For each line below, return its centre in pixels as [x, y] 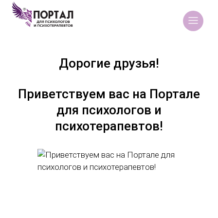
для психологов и [109, 110]
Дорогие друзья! [109, 63]
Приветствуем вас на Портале [109, 94]
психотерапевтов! [109, 126]
